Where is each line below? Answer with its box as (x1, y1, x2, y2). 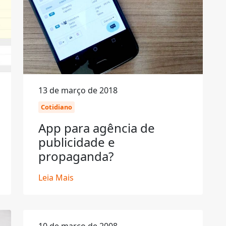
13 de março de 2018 (38, 85, 118, 96)
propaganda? (38, 148, 114, 164)
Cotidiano (41, 102, 72, 111)
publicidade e (38, 134, 115, 150)
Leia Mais (38, 172, 74, 183)
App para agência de (38, 120, 155, 136)
